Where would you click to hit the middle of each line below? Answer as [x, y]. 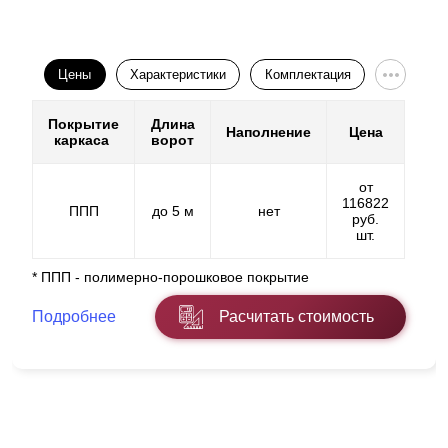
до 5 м [172, 211]
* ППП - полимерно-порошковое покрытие [170, 277]
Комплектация [307, 75]
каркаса [83, 140]
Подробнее [74, 317]
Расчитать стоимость [296, 317]
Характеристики [178, 75]
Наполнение [268, 132]
